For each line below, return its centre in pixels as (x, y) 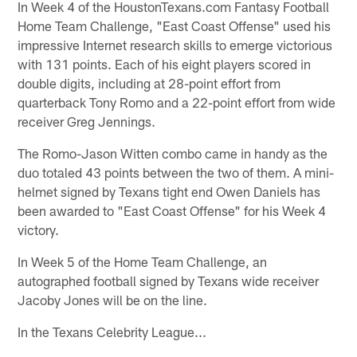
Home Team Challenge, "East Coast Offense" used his (175, 25)
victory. (39, 229)
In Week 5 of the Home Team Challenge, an (143, 261)
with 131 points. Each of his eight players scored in (165, 63)
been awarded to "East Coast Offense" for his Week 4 (172, 210)
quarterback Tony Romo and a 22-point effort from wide (177, 102)
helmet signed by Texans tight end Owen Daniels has (169, 191)
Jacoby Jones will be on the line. (113, 299)
